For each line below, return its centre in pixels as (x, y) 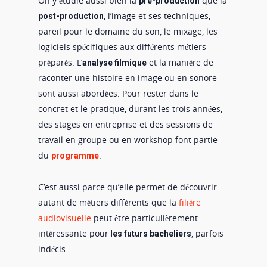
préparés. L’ (60, 63)
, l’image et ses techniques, (157, 16)
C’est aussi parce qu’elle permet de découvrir (128, 187)
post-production (71, 16)
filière (190, 203)
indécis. (53, 249)
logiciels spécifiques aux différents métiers (122, 47)
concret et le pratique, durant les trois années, (130, 109)
